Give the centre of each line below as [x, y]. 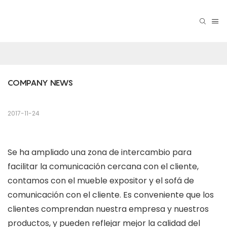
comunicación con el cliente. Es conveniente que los [111, 195]
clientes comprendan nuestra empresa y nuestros [108, 209]
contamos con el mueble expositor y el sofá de [101, 181]
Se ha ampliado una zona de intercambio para [100, 153]
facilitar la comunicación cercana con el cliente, [103, 167]
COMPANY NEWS [40, 83]
